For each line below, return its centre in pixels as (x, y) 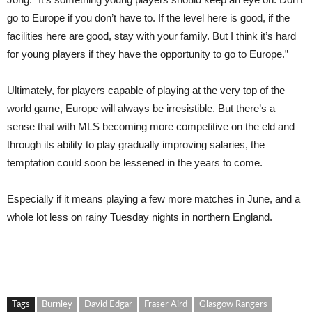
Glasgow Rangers (233, 304)
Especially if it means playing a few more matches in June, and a (154, 198)
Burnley (57, 304)
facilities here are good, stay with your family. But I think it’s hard (151, 36)
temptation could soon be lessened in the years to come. (135, 162)
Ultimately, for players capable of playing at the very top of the (146, 90)
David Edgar (108, 304)
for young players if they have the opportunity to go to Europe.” (148, 54)
